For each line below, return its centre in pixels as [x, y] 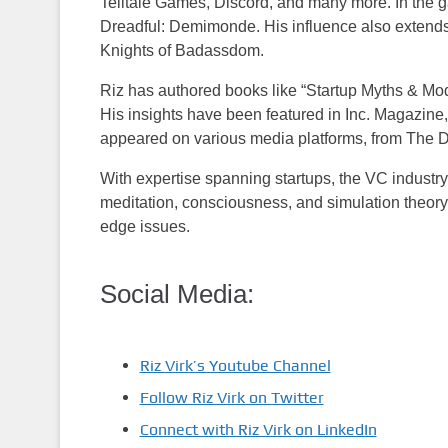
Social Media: [176, 294]
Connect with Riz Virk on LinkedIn [258, 429]
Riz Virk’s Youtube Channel [235, 365]
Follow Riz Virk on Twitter [231, 397]
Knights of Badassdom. [181, 51]
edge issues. [144, 227]
